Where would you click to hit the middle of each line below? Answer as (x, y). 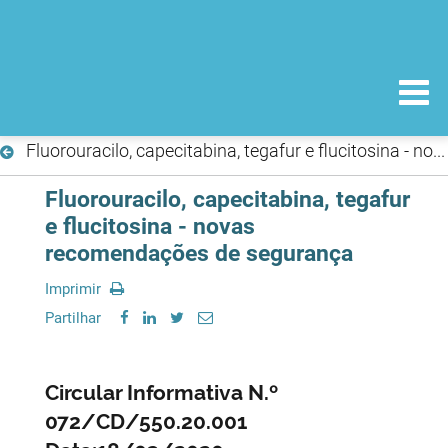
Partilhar (73, 317)
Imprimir (75, 288)
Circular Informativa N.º (161, 392)
